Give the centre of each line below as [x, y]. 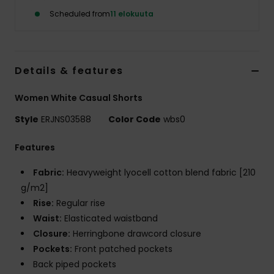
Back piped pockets [75, 265]
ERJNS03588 [66, 120]
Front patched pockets [122, 249]
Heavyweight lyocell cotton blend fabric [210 [160, 173]
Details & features [69, 71]
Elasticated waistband [110, 219]
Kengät [239, 79]
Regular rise [80, 203]
